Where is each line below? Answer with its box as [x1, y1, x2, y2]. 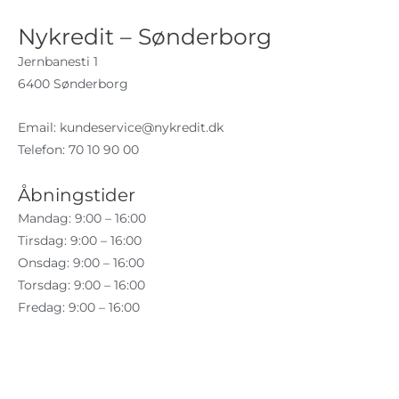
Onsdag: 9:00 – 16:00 [18, 256, 144, 271]
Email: [18, 120, 60, 135]
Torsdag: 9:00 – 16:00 [18, 278, 145, 293]
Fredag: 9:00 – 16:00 [18, 300, 140, 315]
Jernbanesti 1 [18, 54, 98, 69]
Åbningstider [18, 184, 135, 207]
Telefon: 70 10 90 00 [18, 142, 139, 158]
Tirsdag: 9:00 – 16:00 [18, 233, 142, 248]
